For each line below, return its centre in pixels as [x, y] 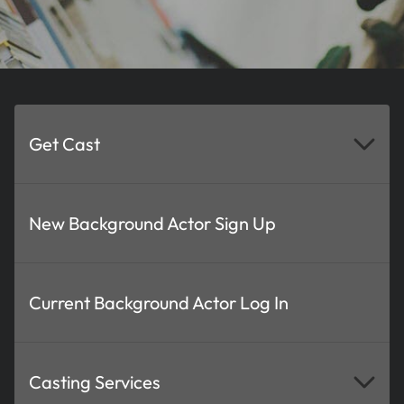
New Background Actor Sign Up [152, 223]
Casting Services [95, 381]
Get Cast [64, 143]
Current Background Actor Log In [159, 302]
